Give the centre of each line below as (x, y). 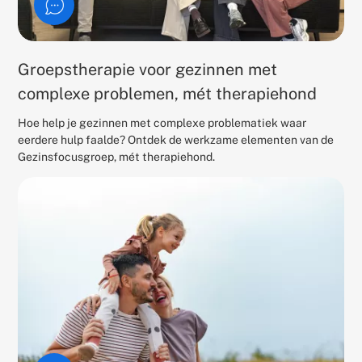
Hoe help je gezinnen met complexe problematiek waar (162, 123)
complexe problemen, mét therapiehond (168, 94)
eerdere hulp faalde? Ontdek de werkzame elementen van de (176, 140)
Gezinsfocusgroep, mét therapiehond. (117, 157)
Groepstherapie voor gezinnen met (148, 70)
